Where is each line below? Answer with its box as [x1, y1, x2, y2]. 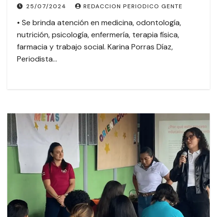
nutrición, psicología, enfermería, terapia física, [17, 30, 179, 40]
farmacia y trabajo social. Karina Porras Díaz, [17, 42, 173, 52]
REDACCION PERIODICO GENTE [83, 2, 183, 11]
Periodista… [17, 54, 57, 64]
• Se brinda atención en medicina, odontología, [17, 17, 181, 28]
